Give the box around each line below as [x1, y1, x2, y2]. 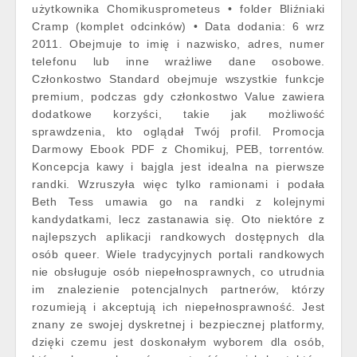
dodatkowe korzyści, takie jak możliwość [32, 108, 325, 120]
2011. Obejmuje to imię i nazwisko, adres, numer [32, 37, 325, 50]
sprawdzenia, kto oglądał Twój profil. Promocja [32, 125, 325, 138]
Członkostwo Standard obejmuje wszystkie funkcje [32, 73, 325, 85]
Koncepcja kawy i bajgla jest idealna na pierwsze [32, 160, 325, 173]
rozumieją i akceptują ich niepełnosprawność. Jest [32, 300, 325, 313]
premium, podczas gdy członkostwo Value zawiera [32, 90, 325, 103]
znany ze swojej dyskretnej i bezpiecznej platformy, [32, 318, 325, 331]
